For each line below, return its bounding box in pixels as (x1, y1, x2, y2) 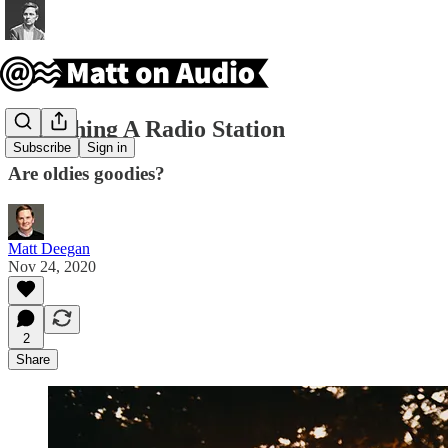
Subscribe (13, 140, 71, 156)
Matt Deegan (8, 239, 90, 257)
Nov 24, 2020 (8, 257, 96, 275)
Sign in (87, 140, 127, 156)
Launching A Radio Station (8, 115, 285, 142)
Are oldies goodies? (8, 162, 165, 184)
